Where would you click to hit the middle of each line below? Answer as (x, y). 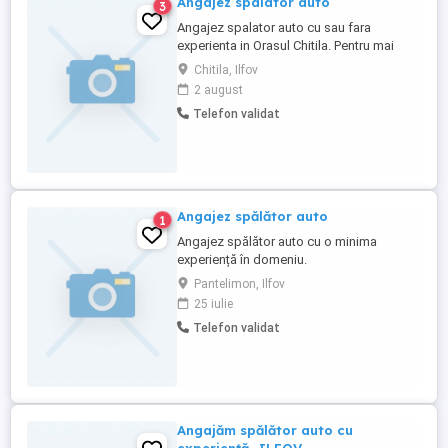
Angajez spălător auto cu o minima (277, 241)
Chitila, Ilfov (226, 70)
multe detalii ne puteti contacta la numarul (296, 63)
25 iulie (213, 304)
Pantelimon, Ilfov (239, 284)
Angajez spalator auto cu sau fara (274, 27)
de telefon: (208, 81)
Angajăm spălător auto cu (265, 430)
